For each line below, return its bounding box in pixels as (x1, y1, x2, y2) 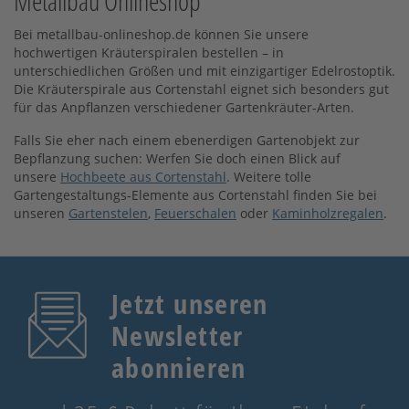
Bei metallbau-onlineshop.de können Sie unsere (14, 25, 309, 43)
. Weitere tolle (226, 167, 311, 185)
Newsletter (111, 316, 244, 354)
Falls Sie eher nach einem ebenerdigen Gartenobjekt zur (14, 131, 360, 149)
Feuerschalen (154, 204, 236, 222)
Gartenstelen (68, 204, 148, 222)
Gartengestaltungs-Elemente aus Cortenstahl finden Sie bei (14, 185, 377, 204)
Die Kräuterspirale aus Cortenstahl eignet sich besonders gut (14, 79, 389, 98)
